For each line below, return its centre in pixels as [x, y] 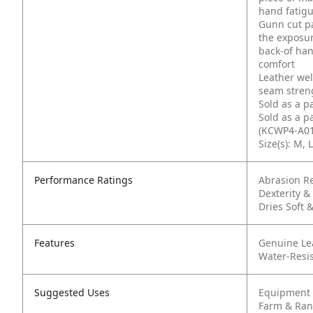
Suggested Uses [72, 292]
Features [54, 243]
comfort [277, 64]
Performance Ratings [83, 180]
